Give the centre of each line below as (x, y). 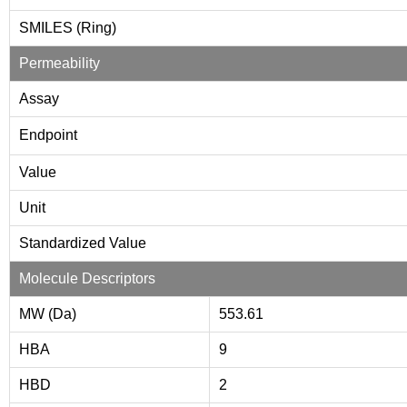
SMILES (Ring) (68, 27)
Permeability (60, 63)
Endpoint (48, 134)
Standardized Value (83, 243)
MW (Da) (48, 313)
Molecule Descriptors (87, 278)
